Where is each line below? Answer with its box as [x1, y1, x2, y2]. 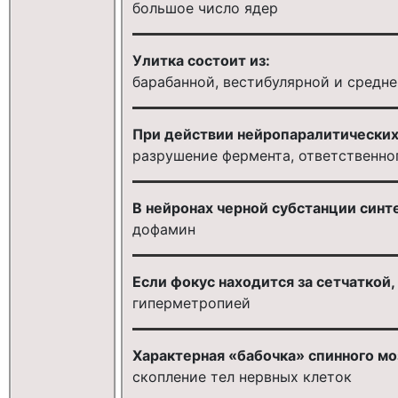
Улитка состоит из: [131, 51, 270, 69]
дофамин [131, 219, 195, 238]
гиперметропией [131, 293, 251, 312]
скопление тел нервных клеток [131, 367, 352, 386]
